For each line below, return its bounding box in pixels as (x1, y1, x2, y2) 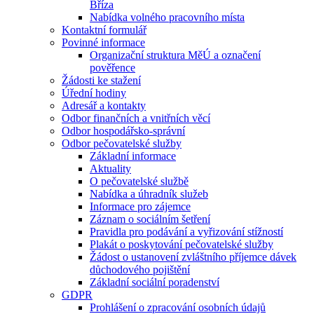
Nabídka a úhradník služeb (90, 188, 208, 200)
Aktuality (90, 163, 131, 175)
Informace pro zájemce (90, 200, 191, 212)
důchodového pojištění (90, 264, 190, 275)
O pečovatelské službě (90, 175, 189, 187)
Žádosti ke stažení (62, 74, 141, 86)
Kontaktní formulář (62, 24, 146, 36)
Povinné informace (62, 36, 145, 48)
